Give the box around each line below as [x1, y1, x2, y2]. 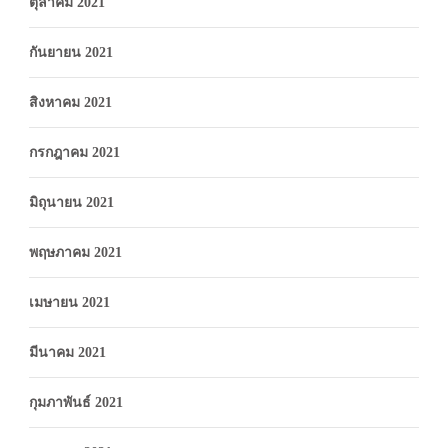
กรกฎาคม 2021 [29, 144, 120, 160]
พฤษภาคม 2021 [29, 244, 122, 260]
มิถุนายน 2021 [29, 194, 114, 210]
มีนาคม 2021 [29, 344, 106, 360]
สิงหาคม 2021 [29, 94, 112, 110]
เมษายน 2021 [29, 294, 110, 310]
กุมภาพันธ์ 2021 [29, 394, 123, 410]
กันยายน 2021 [29, 44, 113, 60]
